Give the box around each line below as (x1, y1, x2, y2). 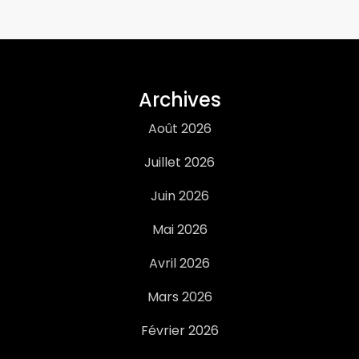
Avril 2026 (149, 254, 210, 272)
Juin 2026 (150, 187, 209, 205)
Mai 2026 (151, 220, 208, 239)
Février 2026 (140, 321, 219, 340)
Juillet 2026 (144, 153, 215, 171)
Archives (138, 87, 221, 113)
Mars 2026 (147, 288, 212, 306)
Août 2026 (147, 119, 212, 138)
